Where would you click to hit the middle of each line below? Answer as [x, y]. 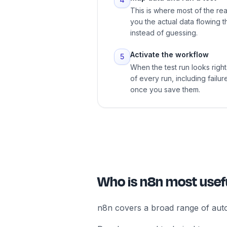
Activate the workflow [169, 55]
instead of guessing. [164, 33]
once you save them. [165, 90]
